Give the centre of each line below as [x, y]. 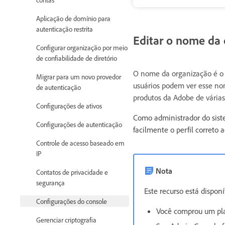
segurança [50, 183]
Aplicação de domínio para [73, 19]
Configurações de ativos [69, 106]
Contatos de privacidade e [72, 172]
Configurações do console [72, 201]
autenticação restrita [65, 29]
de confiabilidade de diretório [77, 58]
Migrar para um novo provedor [79, 77]
